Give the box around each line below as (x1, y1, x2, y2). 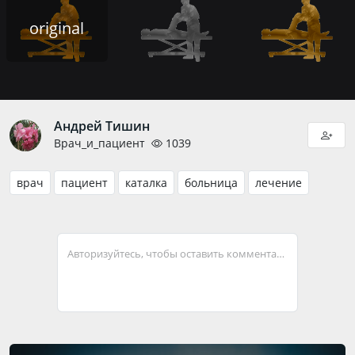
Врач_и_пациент (54, 136, 145, 151)
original (29, 17, 85, 39)
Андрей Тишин (54, 117, 150, 136)
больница (185, 175, 238, 191)
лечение (255, 175, 302, 191)
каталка (125, 175, 167, 191)
